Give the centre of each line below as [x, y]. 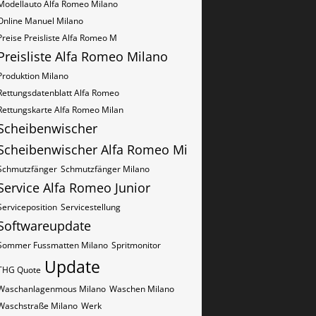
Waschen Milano [142, 289]
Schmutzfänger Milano [105, 169]
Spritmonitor [136, 245]
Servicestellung [91, 207]
